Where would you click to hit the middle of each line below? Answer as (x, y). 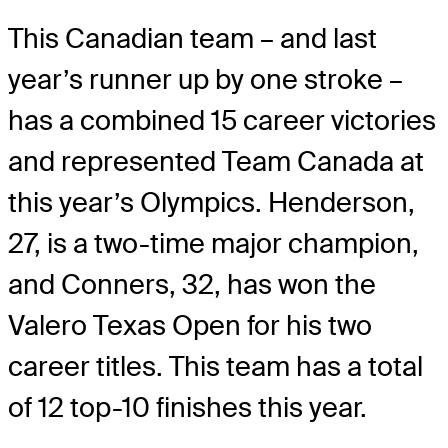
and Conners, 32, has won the (192, 284)
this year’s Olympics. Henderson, (211, 202)
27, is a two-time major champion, (213, 243)
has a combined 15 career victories (222, 120)
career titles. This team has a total (215, 366)
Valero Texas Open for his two (190, 325)
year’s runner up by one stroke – (205, 79)
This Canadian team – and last (192, 38)
